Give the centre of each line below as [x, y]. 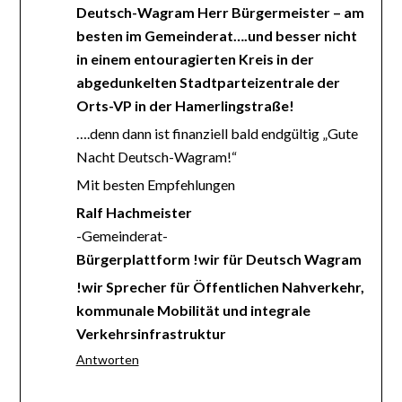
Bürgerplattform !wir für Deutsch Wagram [218, 259]
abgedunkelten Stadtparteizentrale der [208, 83]
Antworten [107, 360]
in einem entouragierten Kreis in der [195, 59]
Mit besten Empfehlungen [155, 185]
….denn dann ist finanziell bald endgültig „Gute [217, 134]
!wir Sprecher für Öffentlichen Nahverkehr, [220, 287]
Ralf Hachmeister [134, 213]
